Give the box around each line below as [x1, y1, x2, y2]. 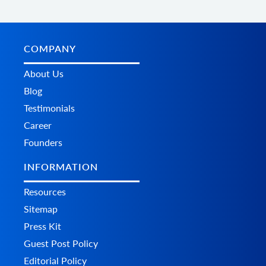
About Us [24, 67, 64, 79]
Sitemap [24, 202, 58, 214]
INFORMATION [24, 160, 98, 172]
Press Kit [24, 220, 61, 232]
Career [24, 119, 52, 131]
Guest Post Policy [24, 237, 98, 249]
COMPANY [24, 42, 76, 54]
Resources [24, 185, 66, 197]
